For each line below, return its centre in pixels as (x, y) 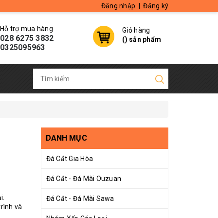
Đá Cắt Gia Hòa (69, 159)
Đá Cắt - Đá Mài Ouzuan (83, 179)
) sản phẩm (143, 39)
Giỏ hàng (136, 30)
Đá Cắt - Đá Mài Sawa (80, 199)
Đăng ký (156, 6)
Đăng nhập (118, 6)
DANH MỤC (66, 138)
